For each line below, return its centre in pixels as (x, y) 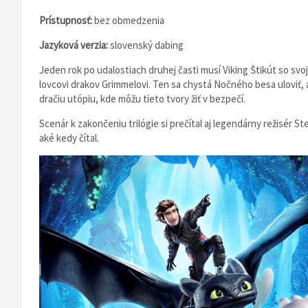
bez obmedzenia (129, 20)
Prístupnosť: (67, 20)
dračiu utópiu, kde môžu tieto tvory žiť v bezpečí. (142, 99)
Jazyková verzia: (75, 45)
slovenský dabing (147, 45)
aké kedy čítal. (69, 138)
